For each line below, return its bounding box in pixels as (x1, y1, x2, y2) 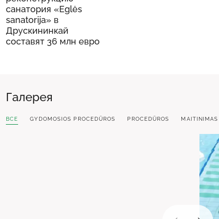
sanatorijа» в (6, 14, 59, 25)
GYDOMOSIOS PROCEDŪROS (30, 115, 116, 122)
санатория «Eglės (6, 3, 82, 14)
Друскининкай (6, 25, 68, 36)
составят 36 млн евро (6, 36, 100, 46)
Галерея (6, 89, 53, 104)
